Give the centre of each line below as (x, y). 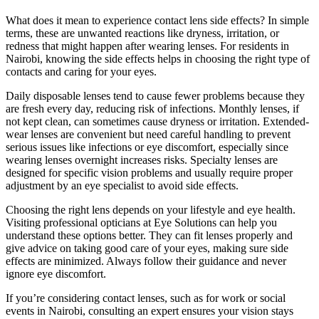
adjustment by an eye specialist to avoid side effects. (122, 186)
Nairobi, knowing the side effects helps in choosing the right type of (158, 59)
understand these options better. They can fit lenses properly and (149, 236)
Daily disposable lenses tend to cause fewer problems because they (155, 96)
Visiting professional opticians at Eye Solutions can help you (141, 223)
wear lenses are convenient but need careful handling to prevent (148, 135)
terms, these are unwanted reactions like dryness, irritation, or (142, 33)
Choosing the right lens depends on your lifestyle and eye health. (151, 210)
